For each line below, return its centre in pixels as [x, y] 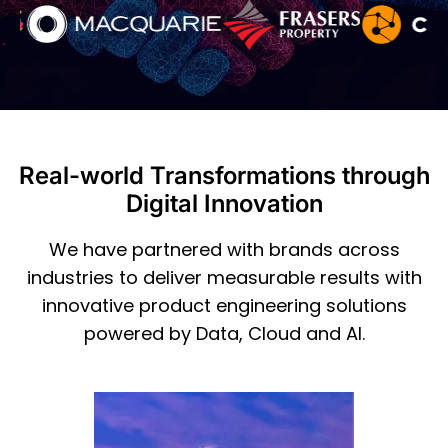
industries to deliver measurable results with [224, 277]
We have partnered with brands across [224, 249]
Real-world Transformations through [224, 175]
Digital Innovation [224, 203]
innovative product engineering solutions [224, 305]
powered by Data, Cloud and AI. [224, 333]
